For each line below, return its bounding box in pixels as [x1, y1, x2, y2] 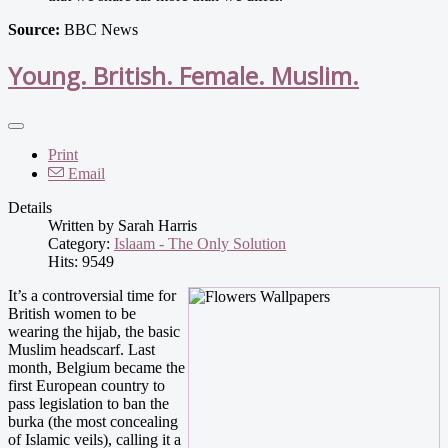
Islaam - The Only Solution [114, 234, 286, 252]
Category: [48, 234, 114, 252]
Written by [48, 216, 118, 234]
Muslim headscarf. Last [8, 340, 155, 358]
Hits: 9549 [48, 252, 114, 270]
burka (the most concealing [8, 412, 178, 430]
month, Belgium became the [8, 358, 185, 376]
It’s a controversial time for [8, 286, 176, 304]
